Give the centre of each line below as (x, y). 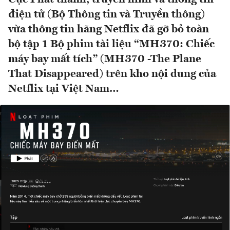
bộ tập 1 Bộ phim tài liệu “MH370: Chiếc (111, 45)
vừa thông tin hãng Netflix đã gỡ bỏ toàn (109, 30)
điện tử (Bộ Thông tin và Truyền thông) (107, 15)
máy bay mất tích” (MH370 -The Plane (105, 60)
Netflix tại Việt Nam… (64, 89)
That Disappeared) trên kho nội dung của (112, 74)
